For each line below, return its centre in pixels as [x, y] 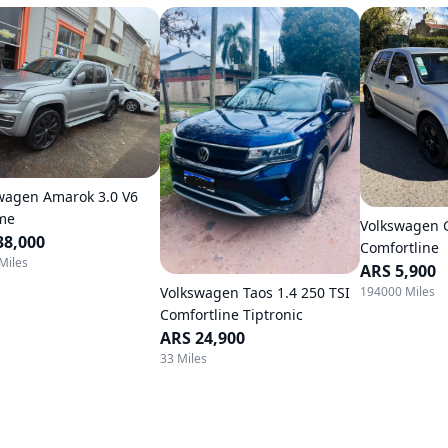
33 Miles [183, 358]
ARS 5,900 [398, 271]
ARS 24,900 [202, 337]
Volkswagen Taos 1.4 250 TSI [255, 292]
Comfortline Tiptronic [231, 314]
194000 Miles [397, 291]
